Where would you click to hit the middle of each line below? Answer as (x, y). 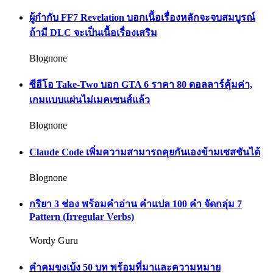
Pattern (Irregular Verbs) (82, 217)
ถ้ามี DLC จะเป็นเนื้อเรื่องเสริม (93, 32)
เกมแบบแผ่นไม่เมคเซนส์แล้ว (90, 100)
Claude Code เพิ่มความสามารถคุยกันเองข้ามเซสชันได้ (145, 152)
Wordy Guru (54, 241)
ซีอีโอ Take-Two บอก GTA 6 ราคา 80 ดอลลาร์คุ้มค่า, (141, 85)
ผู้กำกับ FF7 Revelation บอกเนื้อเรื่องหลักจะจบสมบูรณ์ (142, 17)
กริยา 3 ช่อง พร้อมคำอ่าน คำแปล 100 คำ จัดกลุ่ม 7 (136, 204)
